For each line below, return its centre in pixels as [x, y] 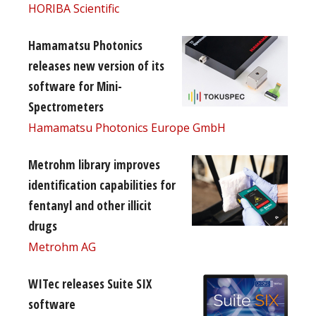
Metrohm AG [62, 247]
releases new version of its [96, 65]
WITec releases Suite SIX [90, 283]
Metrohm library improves [94, 164]
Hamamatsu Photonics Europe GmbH [127, 127]
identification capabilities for [102, 184]
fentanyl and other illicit [90, 205]
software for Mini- [75, 86]
